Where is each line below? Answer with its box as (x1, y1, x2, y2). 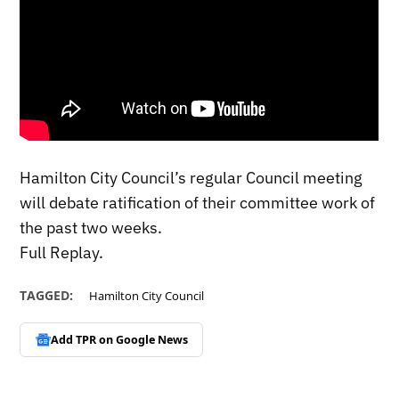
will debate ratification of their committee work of (20, 191, 376, 213)
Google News (115, 331, 188, 347)
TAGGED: (20, 286, 74, 304)
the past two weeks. (20, 216, 163, 238)
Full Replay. (20, 241, 104, 263)
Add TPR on (50, 331, 116, 347)
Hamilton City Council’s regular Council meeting (20, 167, 363, 188)
